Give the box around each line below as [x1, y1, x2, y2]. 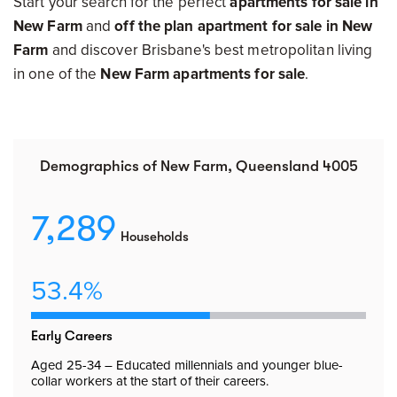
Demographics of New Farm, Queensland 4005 [39, 158, 358, 175]
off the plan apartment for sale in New [114, 17, 373, 35]
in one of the [13, 65, 101, 83]
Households [121, 229, 189, 245]
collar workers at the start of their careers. [31, 373, 269, 389]
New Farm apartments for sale [100, 65, 306, 83]
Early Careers [31, 328, 113, 344]
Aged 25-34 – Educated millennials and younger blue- [31, 357, 343, 373]
